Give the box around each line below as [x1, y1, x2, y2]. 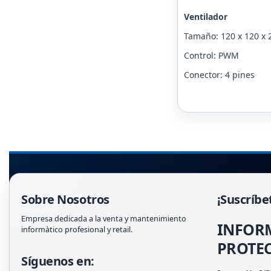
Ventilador [183, 11, 227, 23]
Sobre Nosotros [21, 191, 109, 208]
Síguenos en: [21, 253, 94, 270]
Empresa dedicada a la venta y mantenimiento [21, 214, 186, 224]
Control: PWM [183, 50, 239, 62]
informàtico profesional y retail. [21, 224, 132, 235]
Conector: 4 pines [183, 69, 255, 81]
